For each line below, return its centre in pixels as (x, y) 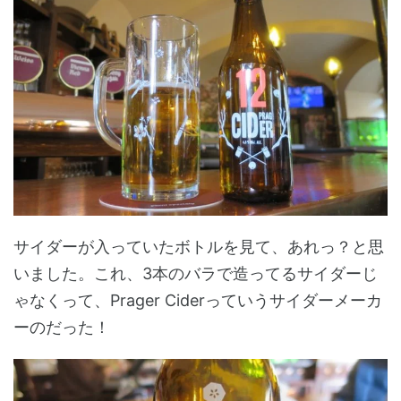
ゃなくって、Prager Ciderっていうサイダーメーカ (198, 300)
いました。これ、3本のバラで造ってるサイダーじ (196, 273)
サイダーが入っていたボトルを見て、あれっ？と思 (199, 246)
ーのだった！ (62, 327)
